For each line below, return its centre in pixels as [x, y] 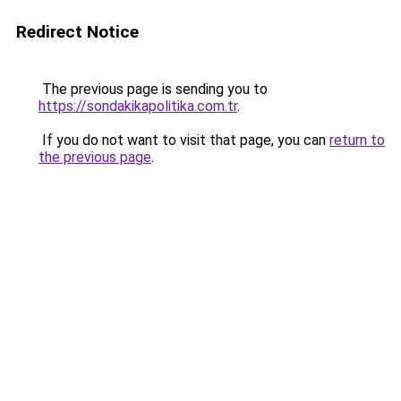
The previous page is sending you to [153, 89]
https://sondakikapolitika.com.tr [138, 106]
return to [357, 140]
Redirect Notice [77, 32]
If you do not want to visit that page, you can [184, 140]
